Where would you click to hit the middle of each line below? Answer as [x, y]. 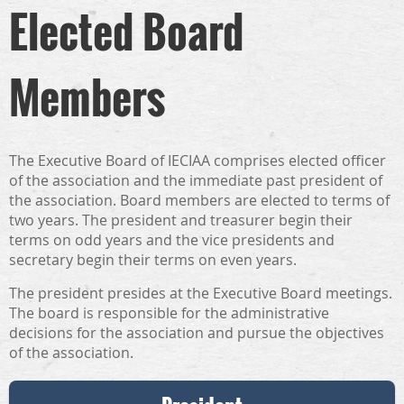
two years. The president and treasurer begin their [181, 220]
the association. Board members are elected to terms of [199, 200]
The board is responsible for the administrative [169, 313]
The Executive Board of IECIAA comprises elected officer [197, 161]
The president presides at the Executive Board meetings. [201, 293]
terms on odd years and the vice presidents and [172, 240]
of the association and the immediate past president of [196, 180]
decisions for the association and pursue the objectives [197, 333]
